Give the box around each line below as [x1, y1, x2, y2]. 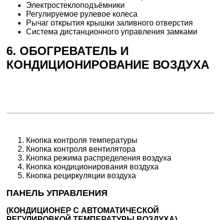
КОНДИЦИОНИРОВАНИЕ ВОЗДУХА [6, 58, 210, 72]
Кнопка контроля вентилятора [26, 144, 136, 153]
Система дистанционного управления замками [26, 27, 198, 36]
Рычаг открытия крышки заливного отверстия [26, 19, 193, 27]
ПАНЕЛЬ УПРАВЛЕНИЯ [6, 188, 108, 198]
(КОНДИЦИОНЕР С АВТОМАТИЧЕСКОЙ [6, 206, 160, 215]
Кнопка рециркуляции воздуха [26, 171, 137, 180]
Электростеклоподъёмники [26, 1, 125, 10]
